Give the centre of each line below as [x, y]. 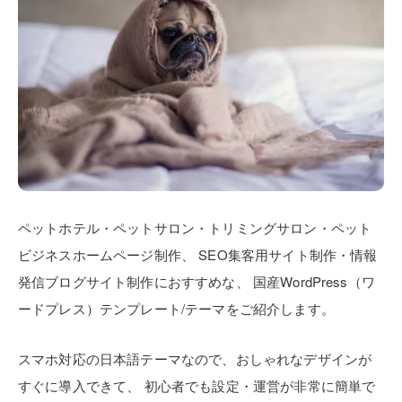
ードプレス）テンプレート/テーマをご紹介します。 [176, 308]
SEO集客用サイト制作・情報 [286, 254]
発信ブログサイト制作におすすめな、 [134, 281]
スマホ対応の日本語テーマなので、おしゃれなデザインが [195, 358]
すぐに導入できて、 [79, 385]
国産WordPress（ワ [312, 281]
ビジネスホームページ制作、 [107, 254]
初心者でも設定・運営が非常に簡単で [258, 385]
